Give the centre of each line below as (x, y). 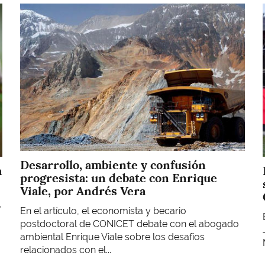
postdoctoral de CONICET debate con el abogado (130, 224)
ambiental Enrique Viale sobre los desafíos (112, 237)
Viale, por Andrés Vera (83, 191)
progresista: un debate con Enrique (119, 178)
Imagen (36, 9)
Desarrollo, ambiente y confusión (113, 165)
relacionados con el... (66, 250)
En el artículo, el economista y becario (103, 211)
